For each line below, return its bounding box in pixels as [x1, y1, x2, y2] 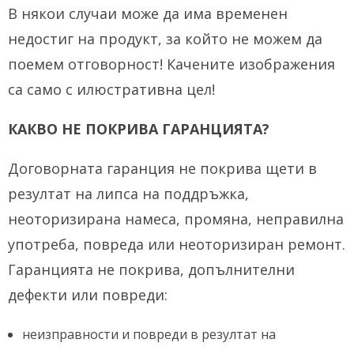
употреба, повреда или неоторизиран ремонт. [8, 235, 345, 254]
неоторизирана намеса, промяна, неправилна [8, 209, 344, 228]
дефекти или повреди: [8, 285, 168, 304]
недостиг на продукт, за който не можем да [8, 29, 322, 48]
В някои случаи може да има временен [8, 4, 288, 23]
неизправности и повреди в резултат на [22, 326, 276, 343]
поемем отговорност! [8, 55, 163, 73]
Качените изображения [167, 55, 335, 73]
